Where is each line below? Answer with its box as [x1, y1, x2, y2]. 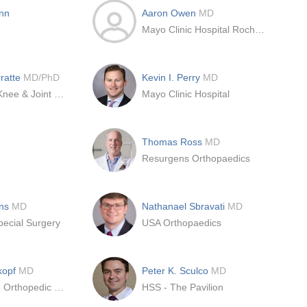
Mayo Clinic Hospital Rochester [255, 24, 265, 35]
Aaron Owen [142, 8, 199, 19]
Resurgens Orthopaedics [142, 153, 250, 164]
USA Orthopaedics [142, 217, 221, 228]
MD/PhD [23, 72, 60, 83]
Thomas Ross [142, 136, 205, 147]
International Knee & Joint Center [54, 88, 64, 99]
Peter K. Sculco [142, 265, 211, 276]
